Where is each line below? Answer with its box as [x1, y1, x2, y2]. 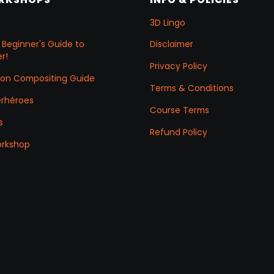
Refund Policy [150, 125, 208, 138]
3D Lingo [150, 16, 186, 29]
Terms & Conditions [150, 82, 234, 95]
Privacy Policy [150, 60, 208, 73]
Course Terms [150, 103, 210, 116]
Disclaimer [150, 38, 194, 51]
